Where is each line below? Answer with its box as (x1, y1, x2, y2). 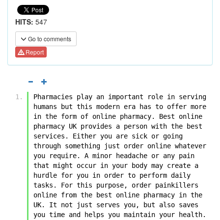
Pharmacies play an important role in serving (33, 92, 206, 101)
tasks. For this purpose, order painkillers (33, 181, 198, 189)
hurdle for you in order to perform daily (33, 171, 191, 179)
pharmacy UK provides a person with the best (33, 122, 202, 130)
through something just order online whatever (33, 141, 206, 150)
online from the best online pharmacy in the (33, 191, 202, 199)
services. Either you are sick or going (33, 132, 183, 140)
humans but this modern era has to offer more (33, 102, 206, 110)
